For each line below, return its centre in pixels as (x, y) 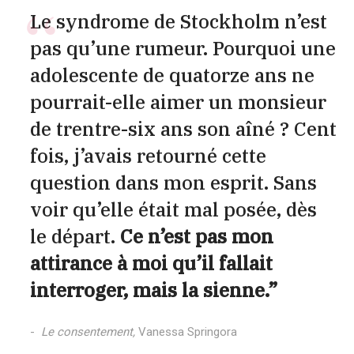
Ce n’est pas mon (196, 236)
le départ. (75, 236)
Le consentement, (89, 331)
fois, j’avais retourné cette (148, 155)
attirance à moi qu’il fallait (151, 263)
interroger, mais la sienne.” (153, 290)
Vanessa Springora (187, 331)
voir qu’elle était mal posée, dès (173, 209)
